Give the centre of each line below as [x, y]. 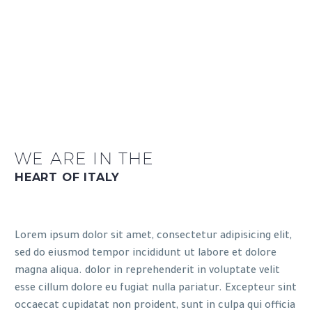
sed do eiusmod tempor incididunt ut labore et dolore [146, 254]
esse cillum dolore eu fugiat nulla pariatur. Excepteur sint [156, 289]
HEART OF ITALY [68, 177]
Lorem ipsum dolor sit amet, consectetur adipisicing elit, [153, 236]
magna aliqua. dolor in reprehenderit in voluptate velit [147, 271]
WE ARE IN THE [85, 158]
